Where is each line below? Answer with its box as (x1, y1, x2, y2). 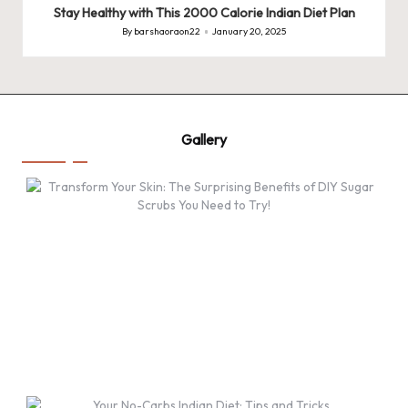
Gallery (181, 129, 227, 148)
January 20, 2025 (211, 25, 286, 37)
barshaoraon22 (134, 25, 201, 37)
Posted (121, 32, 150, 45)
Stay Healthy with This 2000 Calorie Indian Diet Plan (53, 4, 355, 21)
